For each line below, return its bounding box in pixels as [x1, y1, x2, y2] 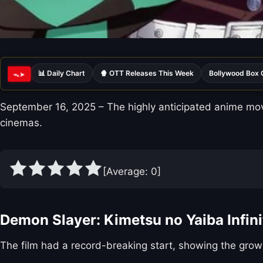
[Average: [103, 166, 151, 178]
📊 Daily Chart [38, 69, 85, 78]
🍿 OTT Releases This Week [100, 69, 194, 78]
